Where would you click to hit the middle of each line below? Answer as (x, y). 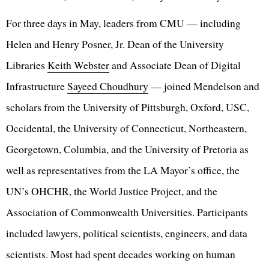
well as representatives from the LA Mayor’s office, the (123, 170)
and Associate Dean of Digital (175, 65)
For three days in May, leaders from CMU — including (123, 23)
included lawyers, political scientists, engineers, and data (127, 233)
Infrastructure (37, 86)
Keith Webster (78, 65)
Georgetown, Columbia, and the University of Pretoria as (127, 149)
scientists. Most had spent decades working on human (121, 254)
